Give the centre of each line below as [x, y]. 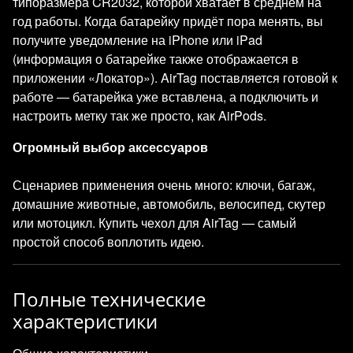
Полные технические [109, 299]
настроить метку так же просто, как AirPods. [139, 115]
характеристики [85, 321]
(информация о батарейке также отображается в [156, 58]
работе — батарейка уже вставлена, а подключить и [165, 96]
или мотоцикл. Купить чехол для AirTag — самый [154, 222]
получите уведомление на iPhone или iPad [137, 39]
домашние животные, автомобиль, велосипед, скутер [169, 203]
